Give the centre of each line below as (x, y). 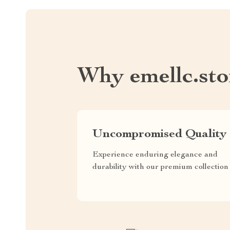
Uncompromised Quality (159, 134)
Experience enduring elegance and (155, 155)
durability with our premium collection (160, 167)
